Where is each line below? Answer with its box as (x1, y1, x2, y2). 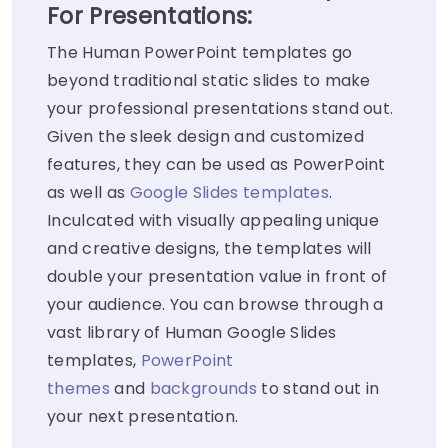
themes (47, 377, 110, 401)
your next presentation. (47, 405, 239, 429)
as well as (47, 181, 130, 205)
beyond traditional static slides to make (47, 69, 371, 93)
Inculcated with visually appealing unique (47, 209, 380, 233)
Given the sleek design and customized (47, 125, 364, 149)
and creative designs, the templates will (47, 237, 372, 261)
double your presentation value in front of (47, 265, 388, 289)
